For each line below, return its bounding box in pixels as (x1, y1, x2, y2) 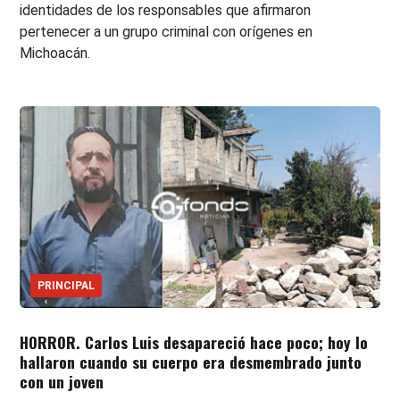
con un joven (20, 370, 104, 394)
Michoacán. (20, 44, 91, 62)
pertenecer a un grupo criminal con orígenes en (20, 22, 313, 40)
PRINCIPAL (37, 279, 96, 293)
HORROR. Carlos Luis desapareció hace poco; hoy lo (20, 330, 369, 354)
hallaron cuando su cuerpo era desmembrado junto (20, 350, 362, 374)
